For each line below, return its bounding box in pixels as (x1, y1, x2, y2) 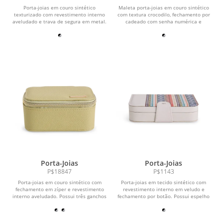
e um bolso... (44, 200, 75, 207)
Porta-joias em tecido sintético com (121, 179, 206, 186)
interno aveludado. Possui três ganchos (12, 193, 107, 200)
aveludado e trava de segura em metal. (12, 18, 107, 25)
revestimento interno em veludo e (122, 186, 205, 193)
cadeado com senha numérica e (125, 18, 202, 25)
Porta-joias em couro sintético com (17, 179, 102, 186)
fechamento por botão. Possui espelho (117, 193, 210, 200)
